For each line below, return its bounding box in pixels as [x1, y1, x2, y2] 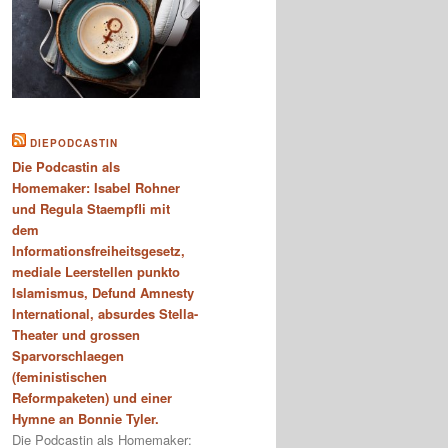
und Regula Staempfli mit [12, 198, 170, 218]
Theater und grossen [12, 324, 140, 344]
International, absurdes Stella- [12, 303, 198, 323]
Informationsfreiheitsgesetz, [12, 240, 185, 260]
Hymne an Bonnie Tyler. [12, 408, 159, 428]
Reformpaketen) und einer [12, 387, 172, 407]
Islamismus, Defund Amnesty [12, 282, 194, 302]
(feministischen [12, 366, 107, 386]
